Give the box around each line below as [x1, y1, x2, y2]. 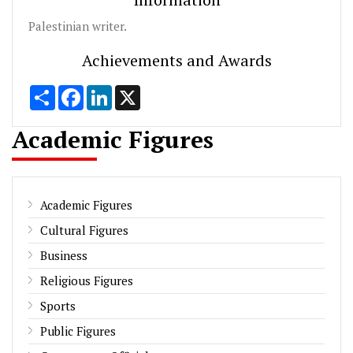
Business [40, 247, 87, 263]
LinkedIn [112, 83, 159, 99]
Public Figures [40, 322, 116, 339]
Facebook [84, 83, 135, 99]
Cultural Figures [40, 221, 128, 238]
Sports [40, 297, 76, 314]
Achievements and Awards [81, 49, 272, 71]
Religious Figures [40, 272, 133, 288]
